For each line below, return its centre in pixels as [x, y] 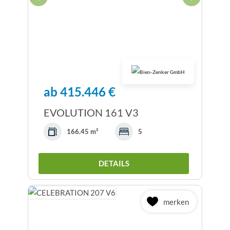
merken [176, 202]
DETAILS [114, 164]
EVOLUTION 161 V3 [91, 113]
